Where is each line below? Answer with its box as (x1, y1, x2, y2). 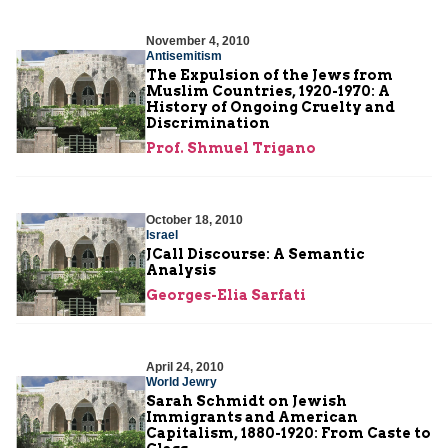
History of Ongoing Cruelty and (146, 98, 395, 115)
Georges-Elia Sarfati (146, 286, 306, 303)
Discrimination (146, 114, 270, 131)
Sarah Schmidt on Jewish (146, 392, 347, 409)
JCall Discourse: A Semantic (146, 245, 365, 262)
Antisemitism (146, 48, 222, 63)
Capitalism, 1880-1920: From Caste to (146, 424, 431, 441)
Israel (146, 227, 178, 242)
